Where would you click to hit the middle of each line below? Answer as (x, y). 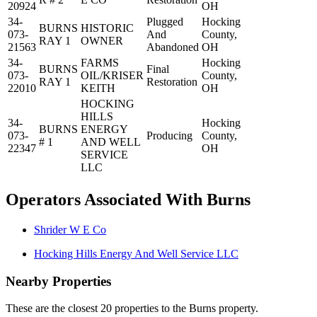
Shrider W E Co (70, 229)
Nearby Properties (58, 281)
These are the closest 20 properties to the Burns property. (132, 309)
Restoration (172, 82)
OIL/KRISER (112, 76)
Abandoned (173, 47)
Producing (169, 136)
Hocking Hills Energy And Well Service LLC (136, 253)
